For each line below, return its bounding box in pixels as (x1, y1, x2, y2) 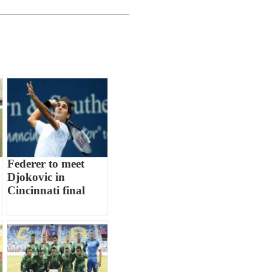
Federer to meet (7, 157, 85, 171)
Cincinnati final (7, 184, 86, 197)
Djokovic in (7, 171, 66, 184)
